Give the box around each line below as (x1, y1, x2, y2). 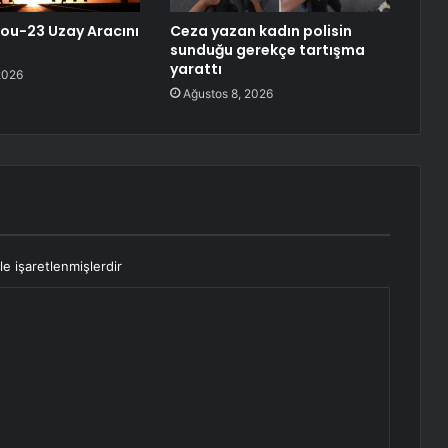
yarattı (169, 59, 222, 80)
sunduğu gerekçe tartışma (169, 40, 365, 61)
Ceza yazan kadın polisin (169, 21, 352, 42)
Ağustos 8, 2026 (182, 86, 273, 102)
